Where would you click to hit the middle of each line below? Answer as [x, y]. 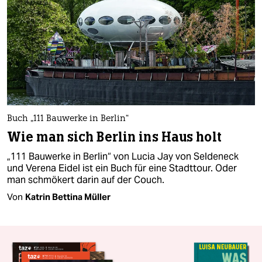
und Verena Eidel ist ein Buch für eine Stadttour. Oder [122, 168]
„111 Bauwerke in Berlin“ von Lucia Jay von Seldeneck [123, 156]
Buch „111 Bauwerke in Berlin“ [68, 119]
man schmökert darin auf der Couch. [86, 180]
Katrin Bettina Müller [68, 196]
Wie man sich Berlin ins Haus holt [114, 137]
